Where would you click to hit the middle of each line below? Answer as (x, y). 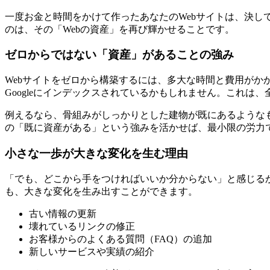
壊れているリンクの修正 (82, 226)
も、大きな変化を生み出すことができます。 (101, 191)
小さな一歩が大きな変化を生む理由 (96, 153)
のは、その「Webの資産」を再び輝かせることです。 (120, 29)
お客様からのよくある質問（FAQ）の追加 (121, 239)
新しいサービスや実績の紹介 (92, 251)
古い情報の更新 (63, 213)
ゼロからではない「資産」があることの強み (119, 55)
